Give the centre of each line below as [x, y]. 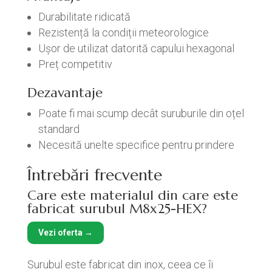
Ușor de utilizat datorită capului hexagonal [136, 48]
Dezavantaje [65, 93]
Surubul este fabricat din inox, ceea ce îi [120, 264]
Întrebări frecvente [94, 175]
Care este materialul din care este [132, 195]
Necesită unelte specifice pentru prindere [136, 145]
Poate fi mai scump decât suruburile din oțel [141, 113]
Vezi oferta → [65, 233]
